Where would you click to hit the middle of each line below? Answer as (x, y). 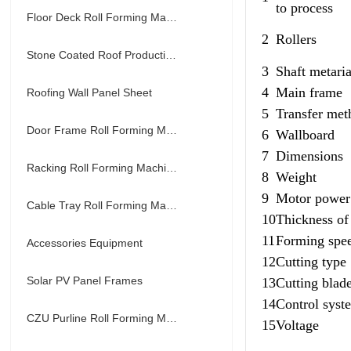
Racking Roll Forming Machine (172, 168)
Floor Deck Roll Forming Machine (172, 17)
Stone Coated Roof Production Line (171, 55)
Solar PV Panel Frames (85, 280)
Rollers (297, 39)
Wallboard (306, 135)
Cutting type (311, 262)
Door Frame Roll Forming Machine (172, 130)
